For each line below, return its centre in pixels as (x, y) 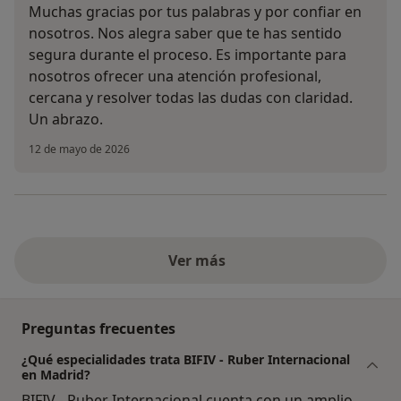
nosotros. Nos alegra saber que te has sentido (185, 34)
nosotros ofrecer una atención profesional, (175, 77)
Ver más (200, 261)
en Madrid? (56, 375)
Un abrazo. (66, 119)
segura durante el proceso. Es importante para (188, 55)
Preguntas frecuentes (98, 329)
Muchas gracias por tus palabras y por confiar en (195, 12)
